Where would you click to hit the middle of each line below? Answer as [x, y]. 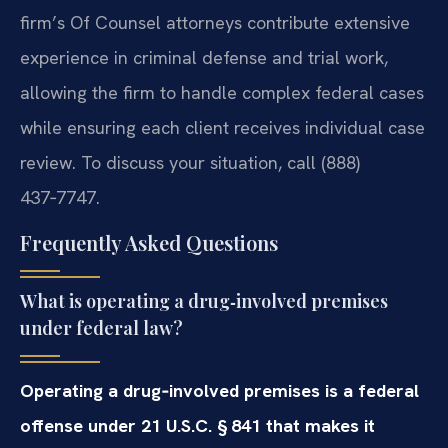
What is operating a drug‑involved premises [204, 301]
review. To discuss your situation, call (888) [190, 162]
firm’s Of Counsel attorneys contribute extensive [215, 22]
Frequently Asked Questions [149, 243]
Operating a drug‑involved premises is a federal [219, 391]
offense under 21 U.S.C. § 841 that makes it [197, 426]
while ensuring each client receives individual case [222, 127]
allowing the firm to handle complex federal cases [222, 92]
